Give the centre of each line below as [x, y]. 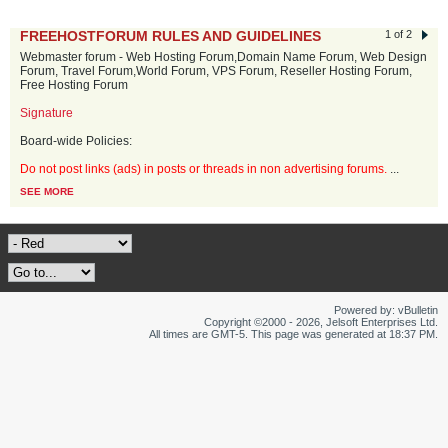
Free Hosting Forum [74, 85]
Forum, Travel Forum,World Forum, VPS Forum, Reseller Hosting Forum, [216, 71]
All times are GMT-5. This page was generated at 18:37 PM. [293, 334]
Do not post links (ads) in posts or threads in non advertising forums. [205, 169]
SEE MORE [47, 191]
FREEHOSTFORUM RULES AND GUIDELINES [170, 36]
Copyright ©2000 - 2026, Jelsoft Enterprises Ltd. [321, 322]
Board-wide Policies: [76, 141]
